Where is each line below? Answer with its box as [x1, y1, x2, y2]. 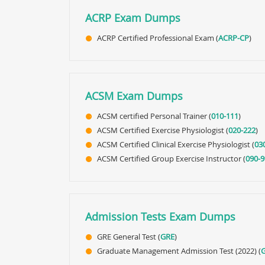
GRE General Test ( [97, 231, 160, 242]
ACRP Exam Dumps [85, 11, 180, 25]
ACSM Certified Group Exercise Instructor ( [97, 153, 245, 164]
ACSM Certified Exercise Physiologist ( [97, 125, 228, 135]
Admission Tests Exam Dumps [85, 209, 235, 224]
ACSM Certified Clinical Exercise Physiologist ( [97, 139, 254, 150]
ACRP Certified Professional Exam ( [97, 33, 218, 43]
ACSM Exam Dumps [85, 89, 183, 103]
